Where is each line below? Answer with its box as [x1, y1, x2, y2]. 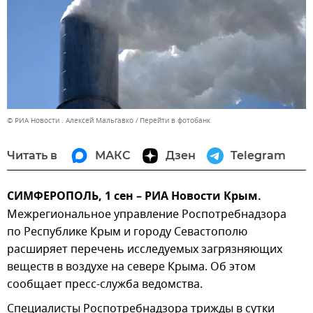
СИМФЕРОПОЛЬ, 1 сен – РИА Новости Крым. [7, 188, 261, 207]
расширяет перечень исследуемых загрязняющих [7, 241, 282, 259]
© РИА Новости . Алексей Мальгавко [7, 115, 133, 126]
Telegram [231, 149, 286, 163]
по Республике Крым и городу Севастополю [7, 224, 247, 241]
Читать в [7, 149, 57, 163]
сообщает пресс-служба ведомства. [7, 276, 205, 293]
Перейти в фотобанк [140, 115, 210, 126]
